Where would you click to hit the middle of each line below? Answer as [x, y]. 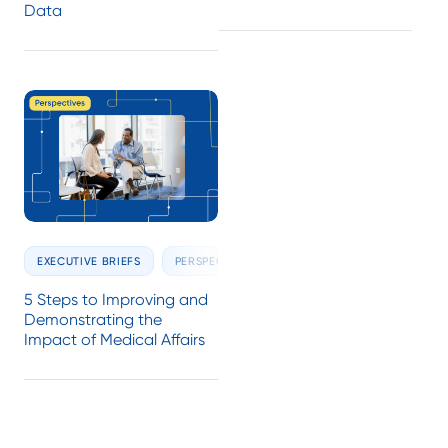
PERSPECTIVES [215, 260]
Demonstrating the [93, 319]
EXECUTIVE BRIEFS [89, 260]
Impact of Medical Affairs [114, 339]
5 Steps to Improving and [116, 299]
